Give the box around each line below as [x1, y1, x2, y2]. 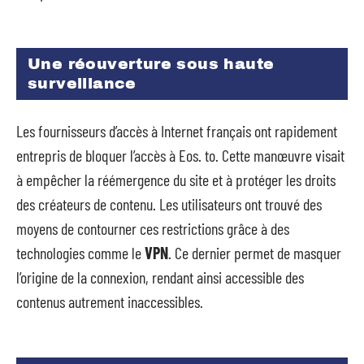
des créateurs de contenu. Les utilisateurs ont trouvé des [16, 193, 322, 214]
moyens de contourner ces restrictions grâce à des [16, 218, 289, 238]
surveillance [28, 75, 136, 92]
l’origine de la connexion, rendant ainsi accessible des [16, 266, 304, 287]
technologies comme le [16, 242, 145, 262]
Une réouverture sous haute [28, 55, 275, 72]
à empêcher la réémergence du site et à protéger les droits [16, 169, 336, 189]
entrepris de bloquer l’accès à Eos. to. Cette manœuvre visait [16, 145, 344, 165]
